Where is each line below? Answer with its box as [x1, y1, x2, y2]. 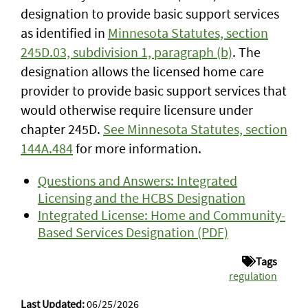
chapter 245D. [21, 120, 103, 137]
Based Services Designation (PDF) [38, 223, 228, 241]
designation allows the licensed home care [21, 63, 264, 80]
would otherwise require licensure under [21, 101, 253, 118]
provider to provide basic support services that [21, 82, 287, 99]
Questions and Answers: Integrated [38, 172, 237, 189]
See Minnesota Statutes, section [103, 120, 287, 137]
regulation [229, 269, 277, 283]
